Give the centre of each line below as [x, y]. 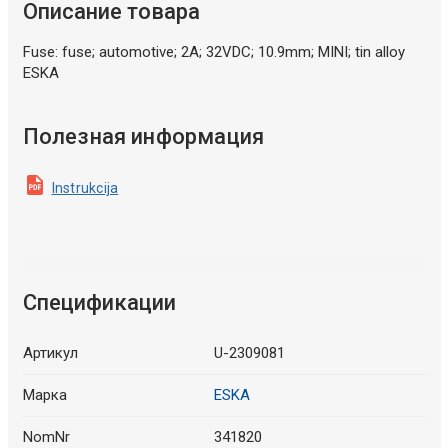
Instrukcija [85, 187]
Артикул [50, 352]
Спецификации [99, 302]
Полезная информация [143, 136]
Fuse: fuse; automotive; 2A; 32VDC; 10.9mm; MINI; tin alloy [213, 51]
